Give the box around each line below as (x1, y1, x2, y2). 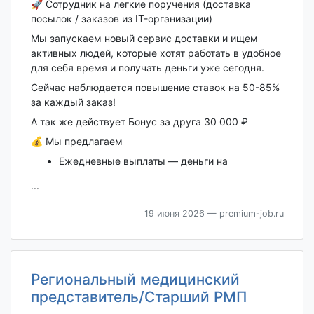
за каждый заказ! (30, 95, 116, 108)
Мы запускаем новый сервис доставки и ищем (30, 32, 258, 44)
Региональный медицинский (30, 270, 240, 288)
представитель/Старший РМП (30, 287, 247, 306)
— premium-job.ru (204, 207, 284, 219)
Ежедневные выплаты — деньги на (58, 154, 228, 167)
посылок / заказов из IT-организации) (30, 12, 212, 25)
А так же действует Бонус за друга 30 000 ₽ (30, 115, 248, 128)
